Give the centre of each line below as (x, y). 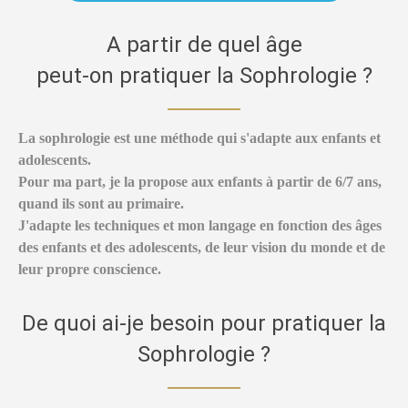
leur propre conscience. (90, 270)
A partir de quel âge (204, 45)
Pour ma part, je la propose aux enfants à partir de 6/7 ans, (200, 182)
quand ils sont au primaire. (101, 204)
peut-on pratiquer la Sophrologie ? (204, 76)
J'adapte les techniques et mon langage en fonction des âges (200, 226)
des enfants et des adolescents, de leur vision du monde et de (202, 248)
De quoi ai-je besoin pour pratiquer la (204, 324)
